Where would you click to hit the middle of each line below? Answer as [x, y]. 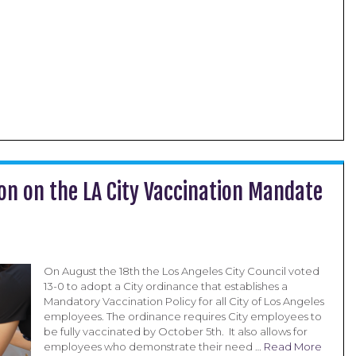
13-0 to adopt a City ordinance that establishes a [165, 286]
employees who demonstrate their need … [153, 346]
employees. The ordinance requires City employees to [182, 316]
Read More [292, 346]
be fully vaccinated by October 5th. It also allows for [175, 331]
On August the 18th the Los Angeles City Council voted [181, 271]
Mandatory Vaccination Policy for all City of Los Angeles [184, 301]
